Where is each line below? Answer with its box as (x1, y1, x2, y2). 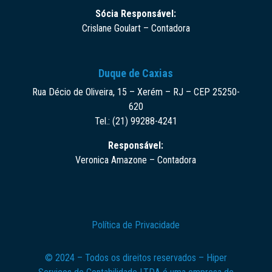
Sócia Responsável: (95, 7, 177, 19)
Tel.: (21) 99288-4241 (94, 115, 177, 127)
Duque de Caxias (98, 66, 174, 80)
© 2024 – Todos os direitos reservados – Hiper (44, 251, 227, 263)
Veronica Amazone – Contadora (75, 154, 197, 166)
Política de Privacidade (92, 219, 180, 231)
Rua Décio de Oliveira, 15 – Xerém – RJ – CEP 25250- (32, 86, 240, 98)
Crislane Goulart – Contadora (81, 22, 190, 34)
